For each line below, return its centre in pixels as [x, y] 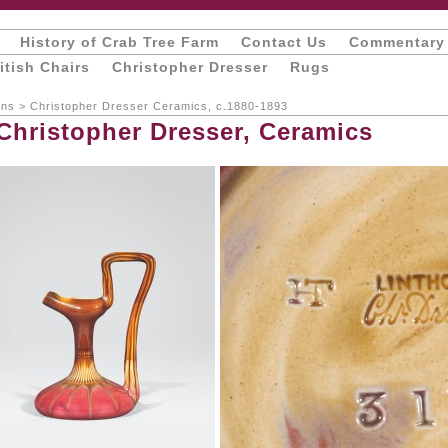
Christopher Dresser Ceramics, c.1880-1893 [159, 106]
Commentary [397, 42]
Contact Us [284, 42]
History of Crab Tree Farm [119, 42]
